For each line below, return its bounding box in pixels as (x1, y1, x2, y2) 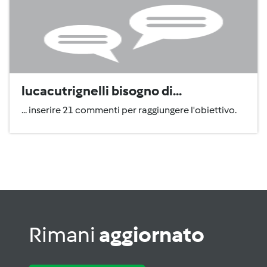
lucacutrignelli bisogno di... (21, 83, 182, 99)
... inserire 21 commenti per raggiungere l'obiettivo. (21, 104, 237, 116)
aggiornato (99, 222, 204, 247)
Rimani (29, 222, 99, 247)
